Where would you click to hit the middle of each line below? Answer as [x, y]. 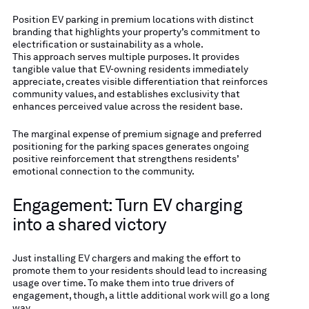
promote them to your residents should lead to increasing [139, 270]
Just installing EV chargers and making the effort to [126, 258]
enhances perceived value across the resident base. [127, 107]
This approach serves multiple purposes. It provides [126, 57]
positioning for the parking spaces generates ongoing [130, 147]
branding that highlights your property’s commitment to [136, 32]
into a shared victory [89, 225]
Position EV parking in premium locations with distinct [133, 20]
